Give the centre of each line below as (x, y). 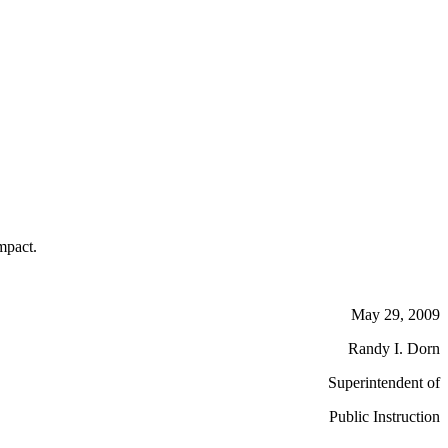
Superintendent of (384, 382)
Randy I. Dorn (394, 348)
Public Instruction (384, 416)
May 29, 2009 (395, 314)
